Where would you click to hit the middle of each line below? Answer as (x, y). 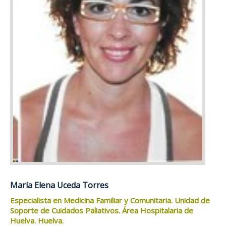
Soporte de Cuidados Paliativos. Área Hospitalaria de (102, 211)
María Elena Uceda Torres (59, 185)
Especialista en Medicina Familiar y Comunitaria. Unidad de (110, 201)
